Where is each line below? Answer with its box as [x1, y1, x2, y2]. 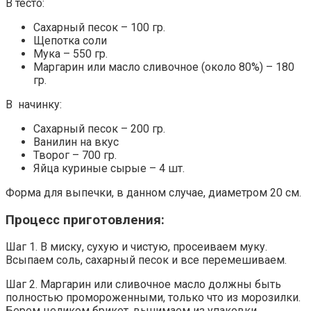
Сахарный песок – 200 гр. [33, 121, 165, 135]
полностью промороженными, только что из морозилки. [6, 291, 301, 305]
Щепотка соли [33, 33, 107, 47]
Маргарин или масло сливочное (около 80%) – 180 [33, 60, 294, 74]
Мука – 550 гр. [33, 47, 108, 60]
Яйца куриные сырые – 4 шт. [33, 161, 185, 175]
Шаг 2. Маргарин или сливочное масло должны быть [6, 278, 281, 292]
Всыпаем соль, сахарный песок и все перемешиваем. [6, 253, 287, 267]
